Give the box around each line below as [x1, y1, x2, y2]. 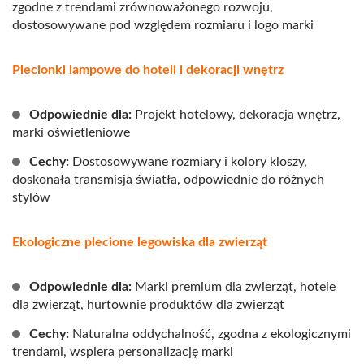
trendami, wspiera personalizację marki [12, 345, 233, 359]
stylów [12, 191, 50, 205]
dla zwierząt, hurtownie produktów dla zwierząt [12, 298, 284, 312]
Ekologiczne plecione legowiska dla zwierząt [12, 236, 267, 249]
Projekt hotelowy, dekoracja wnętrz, [135, 108, 340, 122]
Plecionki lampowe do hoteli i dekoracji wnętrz [12, 63, 284, 77]
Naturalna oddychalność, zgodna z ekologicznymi [72, 327, 351, 341]
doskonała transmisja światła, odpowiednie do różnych [12, 173, 324, 187]
